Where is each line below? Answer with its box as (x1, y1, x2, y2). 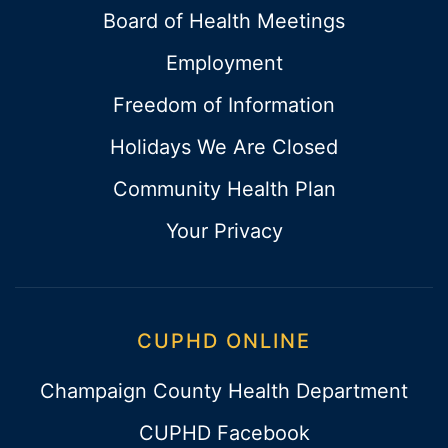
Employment (165, 50, 283, 75)
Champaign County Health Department (40, 378, 408, 403)
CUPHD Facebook (138, 420, 310, 445)
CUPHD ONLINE (137, 328, 311, 353)
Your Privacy (165, 218, 283, 243)
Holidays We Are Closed (110, 134, 338, 159)
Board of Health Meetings (103, 8, 345, 33)
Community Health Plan (112, 176, 336, 201)
